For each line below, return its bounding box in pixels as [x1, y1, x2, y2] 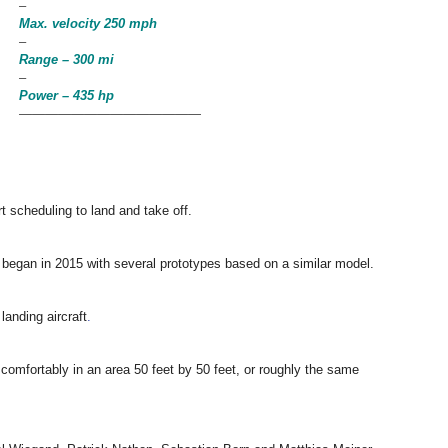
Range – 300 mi [19, 52, 114, 67]
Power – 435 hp [19, 88, 114, 103]
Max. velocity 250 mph [19, 16, 157, 31]
